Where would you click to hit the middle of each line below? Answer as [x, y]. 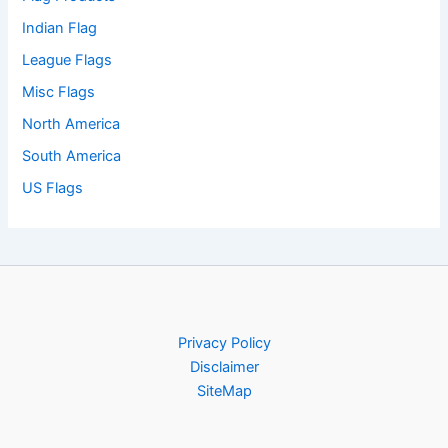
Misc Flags [59, 92]
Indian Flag [60, 28]
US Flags [53, 187]
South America [72, 156]
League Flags [67, 60]
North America [71, 124]
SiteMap [224, 391]
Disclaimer [224, 367]
